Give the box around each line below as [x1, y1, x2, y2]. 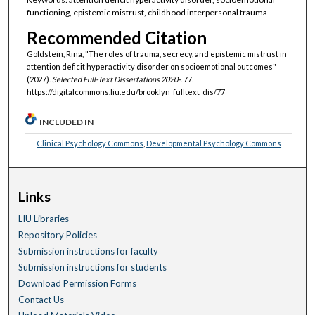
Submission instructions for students [18, 262, 167, 274]
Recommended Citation [26, 27, 207, 48]
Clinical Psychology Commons [37, 138, 144, 148]
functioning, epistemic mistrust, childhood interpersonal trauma [26, 7, 267, 18]
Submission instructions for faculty [18, 245, 159, 257]
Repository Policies [18, 229, 98, 241]
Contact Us [18, 294, 65, 306]
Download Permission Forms [18, 278, 137, 290]
